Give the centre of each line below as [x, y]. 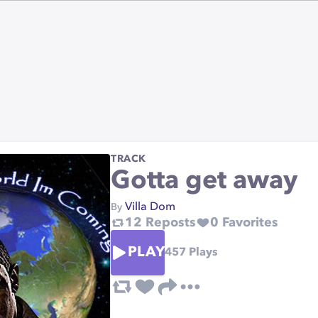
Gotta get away [204, 182]
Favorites [248, 223]
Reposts [169, 223]
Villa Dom [150, 207]
